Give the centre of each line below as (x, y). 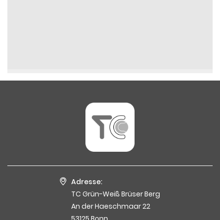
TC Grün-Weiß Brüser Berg (116, 194)
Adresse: (87, 181)
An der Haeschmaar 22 (111, 206)
